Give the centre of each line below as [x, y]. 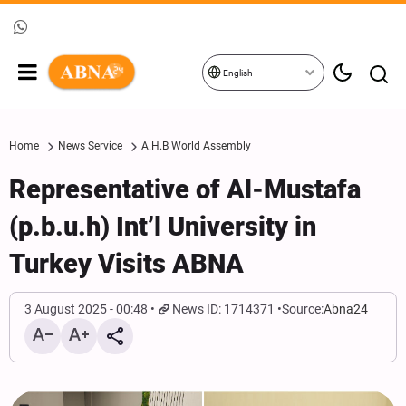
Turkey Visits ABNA [126, 264]
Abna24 [346, 309]
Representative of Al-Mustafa [185, 189]
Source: [303, 309]
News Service [90, 146]
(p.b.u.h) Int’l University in [163, 227]
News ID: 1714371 [224, 309]
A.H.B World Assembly [196, 146]
